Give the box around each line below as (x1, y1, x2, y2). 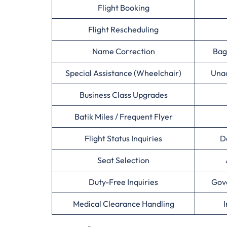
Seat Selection (97, 155, 149, 165)
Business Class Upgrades (79, 90, 168, 100)
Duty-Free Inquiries (89, 177, 158, 187)
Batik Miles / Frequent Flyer (74, 111, 173, 122)
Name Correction (92, 46, 155, 56)
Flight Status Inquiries (85, 133, 162, 143)
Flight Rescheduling (88, 24, 159, 34)
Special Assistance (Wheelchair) (65, 68, 181, 78)
